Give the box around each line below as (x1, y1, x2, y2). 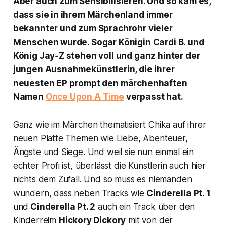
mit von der (128, 215, 173, 226)
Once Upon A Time (45, 92, 124, 102)
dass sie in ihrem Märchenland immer (13, 10, 173, 20)
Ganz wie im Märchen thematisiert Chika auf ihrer (13, 120, 206, 130)
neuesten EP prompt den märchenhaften (13, 78, 187, 89)
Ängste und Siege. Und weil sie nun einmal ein (13, 147, 194, 158)
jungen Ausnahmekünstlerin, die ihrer (13, 64, 175, 75)
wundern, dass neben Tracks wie (13, 188, 147, 199)
